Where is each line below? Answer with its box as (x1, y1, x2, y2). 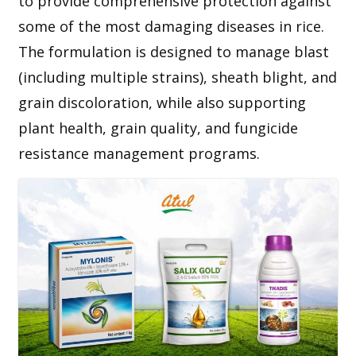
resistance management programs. (17, 143, 260, 163)
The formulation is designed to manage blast (17, 41, 329, 61)
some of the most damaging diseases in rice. (17, 16, 324, 36)
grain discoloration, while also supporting (17, 92, 306, 112)
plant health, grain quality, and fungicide (17, 118, 298, 137)
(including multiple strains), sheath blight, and (17, 67, 337, 87)
